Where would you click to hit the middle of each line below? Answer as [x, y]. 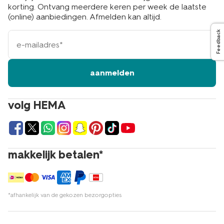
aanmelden [112, 73]
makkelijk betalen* [55, 155]
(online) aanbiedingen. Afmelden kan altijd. [85, 17]
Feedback [218, 42]
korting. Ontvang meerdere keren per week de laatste [107, 7]
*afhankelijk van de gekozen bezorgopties [65, 195]
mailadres [23, 44]
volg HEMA [37, 105]
